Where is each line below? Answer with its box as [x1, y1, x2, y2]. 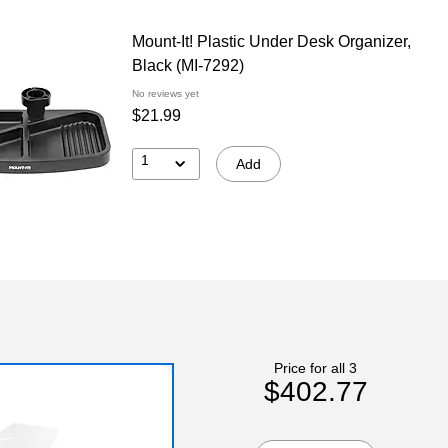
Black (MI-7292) [131, 56, 244, 74]
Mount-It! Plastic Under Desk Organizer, [131, 32, 249, 50]
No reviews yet [131, 87, 199, 99]
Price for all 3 [274, 359, 358, 376]
